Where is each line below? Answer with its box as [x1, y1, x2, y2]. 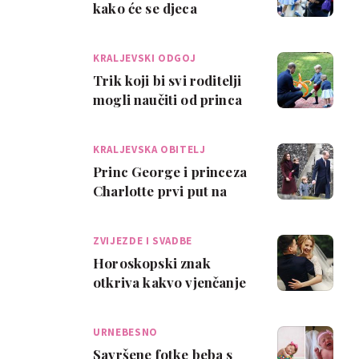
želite [93, 292, 128, 310]
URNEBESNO [93, 325, 158, 339]
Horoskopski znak [93, 254, 211, 272]
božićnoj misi [93, 201, 178, 219]
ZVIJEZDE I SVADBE [93, 234, 193, 248]
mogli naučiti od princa [93, 91, 242, 108]
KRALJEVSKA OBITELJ [93, 143, 206, 156]
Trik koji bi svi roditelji [93, 71, 242, 89]
